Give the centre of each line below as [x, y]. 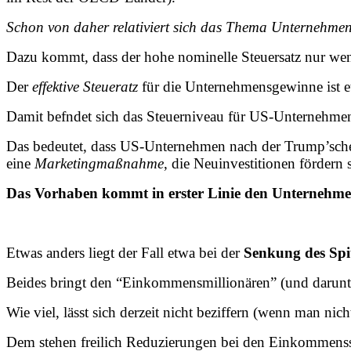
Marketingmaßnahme [97, 163]
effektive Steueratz [85, 86]
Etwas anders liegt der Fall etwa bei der [125, 252]
